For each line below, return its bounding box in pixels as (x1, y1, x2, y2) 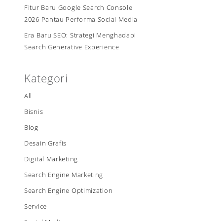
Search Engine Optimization (24, 186, 113, 195)
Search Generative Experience (24, 43, 119, 51)
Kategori (24, 71, 68, 85)
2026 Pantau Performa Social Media (24, 15, 138, 24)
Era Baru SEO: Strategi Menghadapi (24, 31, 137, 39)
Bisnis (24, 108, 43, 116)
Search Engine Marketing (24, 171, 104, 179)
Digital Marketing (24, 155, 78, 163)
